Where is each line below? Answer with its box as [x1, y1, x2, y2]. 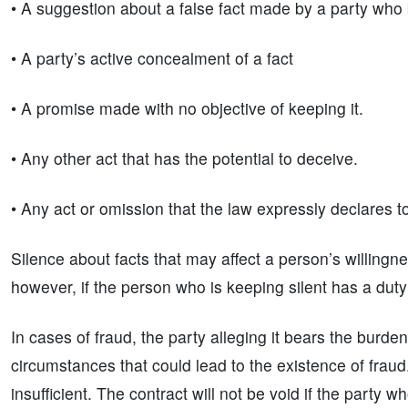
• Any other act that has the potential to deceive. [11, 146, 358, 169]
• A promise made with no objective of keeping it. [11, 96, 363, 119]
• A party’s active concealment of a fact [11, 46, 293, 69]
